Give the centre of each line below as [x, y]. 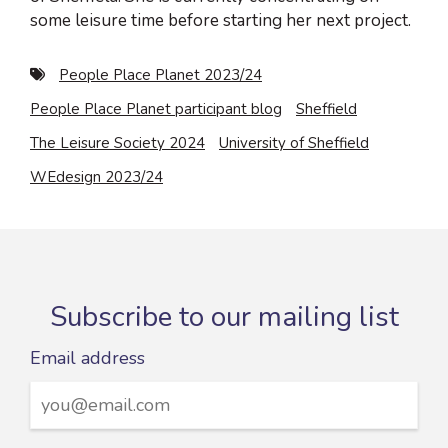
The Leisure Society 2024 [117, 142]
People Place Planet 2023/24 [160, 74]
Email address [87, 357]
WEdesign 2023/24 [96, 176]
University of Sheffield [294, 142]
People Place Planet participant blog [156, 108]
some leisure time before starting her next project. [220, 20]
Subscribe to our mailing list [224, 316]
